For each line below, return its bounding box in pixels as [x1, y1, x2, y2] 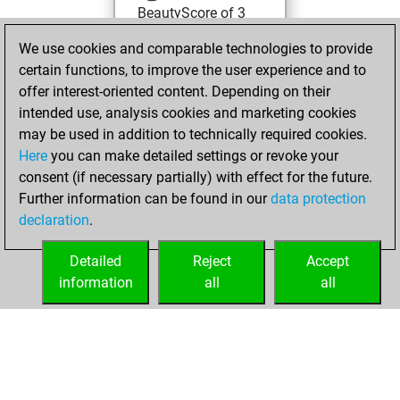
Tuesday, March [139, 90, 249, 107]
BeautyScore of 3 [137, 4, 246, 21]
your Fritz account [137, 176, 251, 193]
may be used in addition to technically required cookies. [19, 126, 367, 143]
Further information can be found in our [19, 190, 271, 207]
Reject [192, 253, 231, 270]
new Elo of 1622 [137, 54, 239, 71]
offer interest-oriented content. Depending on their [19, 83, 330, 100]
